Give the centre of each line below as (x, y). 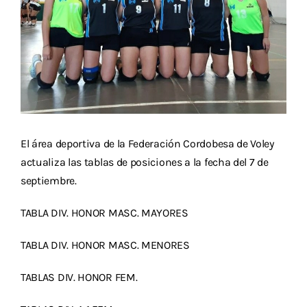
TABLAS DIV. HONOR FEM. (79, 278)
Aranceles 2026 (44, 41)
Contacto (33, 112)
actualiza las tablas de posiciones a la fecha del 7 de (145, 162)
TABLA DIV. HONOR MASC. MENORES (105, 245)
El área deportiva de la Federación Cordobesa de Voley (147, 144)
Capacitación (40, 76)
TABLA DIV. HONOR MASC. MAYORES (105, 213)
